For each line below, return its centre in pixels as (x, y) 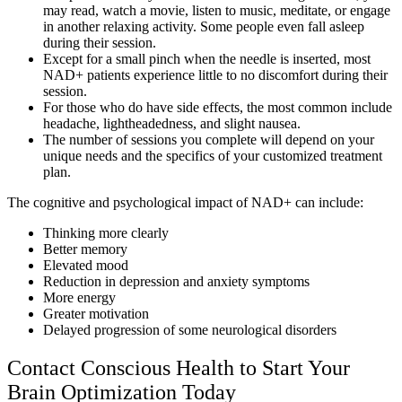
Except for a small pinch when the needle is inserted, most (207, 58)
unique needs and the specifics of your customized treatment (213, 155)
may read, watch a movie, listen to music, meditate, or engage (217, 10)
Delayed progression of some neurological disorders (190, 329)
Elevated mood (86, 265)
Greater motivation (96, 313)
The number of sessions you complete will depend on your (209, 139)
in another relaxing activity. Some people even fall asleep (204, 26)
